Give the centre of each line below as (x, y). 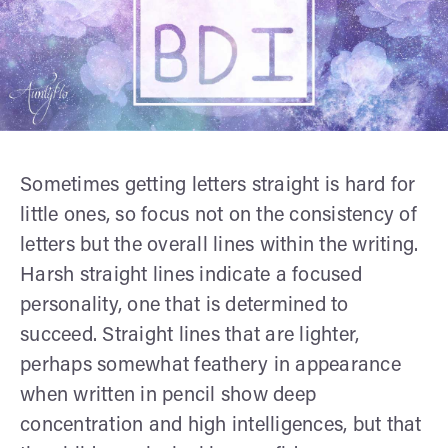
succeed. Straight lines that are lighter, (190, 335)
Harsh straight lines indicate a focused (191, 275)
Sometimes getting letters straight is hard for (218, 185)
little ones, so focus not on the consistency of (218, 215)
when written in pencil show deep (168, 395)
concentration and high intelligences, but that (221, 425)
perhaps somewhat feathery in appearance (210, 365)
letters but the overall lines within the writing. (219, 245)
